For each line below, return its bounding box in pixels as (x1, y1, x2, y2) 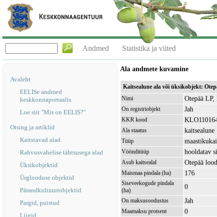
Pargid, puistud (20, 199, 60, 206)
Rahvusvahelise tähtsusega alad (20, 149, 103, 156)
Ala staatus (122, 127, 147, 134)
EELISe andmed (20, 88, 62, 95)
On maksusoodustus (122, 197, 169, 204)
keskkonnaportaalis (20, 96, 71, 103)
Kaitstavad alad (20, 136, 61, 143)
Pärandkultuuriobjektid (20, 186, 81, 194)
